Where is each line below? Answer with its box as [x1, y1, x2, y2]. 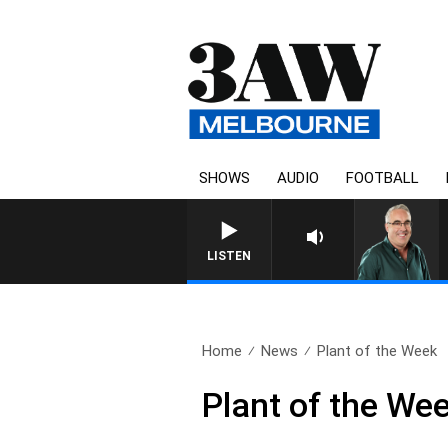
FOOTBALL [346, 169, 419, 187]
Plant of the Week [317, 342, 438, 360]
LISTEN [207, 249, 251, 263]
